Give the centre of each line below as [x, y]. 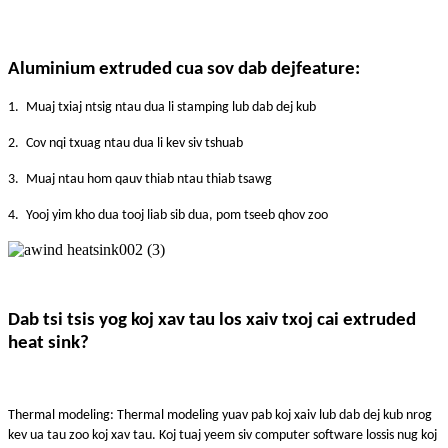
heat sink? [48, 343]
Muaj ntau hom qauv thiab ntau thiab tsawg [149, 179]
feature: [328, 69]
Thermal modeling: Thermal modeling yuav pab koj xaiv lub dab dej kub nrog [220, 415]
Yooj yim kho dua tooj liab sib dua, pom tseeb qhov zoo [177, 215]
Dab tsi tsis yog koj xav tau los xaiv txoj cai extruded [212, 320]
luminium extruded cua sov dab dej [158, 69]
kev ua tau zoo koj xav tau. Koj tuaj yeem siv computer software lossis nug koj [222, 435]
